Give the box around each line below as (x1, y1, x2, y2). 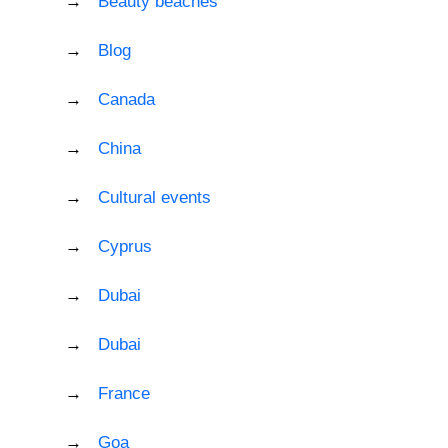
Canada (98, 89, 155, 109)
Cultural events (98, 187, 211, 207)
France (98, 383, 150, 403)
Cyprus (98, 236, 152, 256)
